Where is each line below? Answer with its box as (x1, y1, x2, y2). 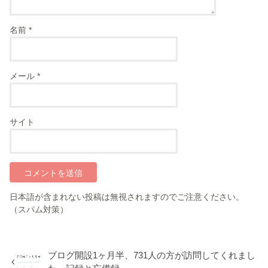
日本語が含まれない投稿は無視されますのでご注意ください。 (10, 191, 245, 202)
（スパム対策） (10, 204, 69, 214)
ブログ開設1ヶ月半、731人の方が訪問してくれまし (48, 250, 256, 260)
